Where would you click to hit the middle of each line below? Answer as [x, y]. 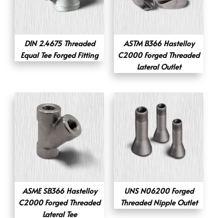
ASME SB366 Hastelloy [59, 190]
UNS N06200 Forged [159, 190]
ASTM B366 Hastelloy [159, 43]
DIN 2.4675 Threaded [59, 43]
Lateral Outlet [159, 66]
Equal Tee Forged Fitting [59, 54]
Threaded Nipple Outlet [159, 202]
